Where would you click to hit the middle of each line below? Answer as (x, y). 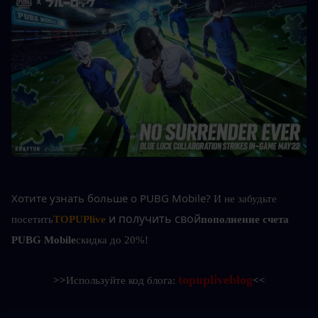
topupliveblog (215, 280)
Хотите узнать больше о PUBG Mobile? (111, 198)
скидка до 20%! (112, 240)
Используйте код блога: (122, 281)
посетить (32, 220)
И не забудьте (245, 199)
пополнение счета (245, 220)
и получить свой (155, 219)
